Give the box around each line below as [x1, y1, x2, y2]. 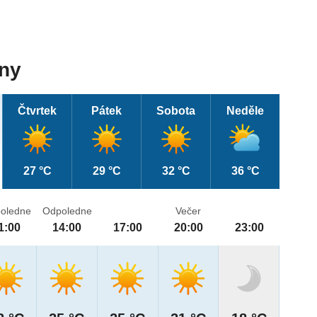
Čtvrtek [18, 105, 57, 117]
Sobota [156, 105, 196, 117]
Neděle [226, 105, 265, 117]
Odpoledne [42, 205, 92, 217]
